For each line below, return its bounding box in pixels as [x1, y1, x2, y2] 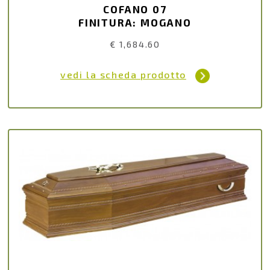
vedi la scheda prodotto [60, 68, 186, 80]
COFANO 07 [103, 3, 167, 16]
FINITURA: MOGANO [78, 16, 192, 29]
